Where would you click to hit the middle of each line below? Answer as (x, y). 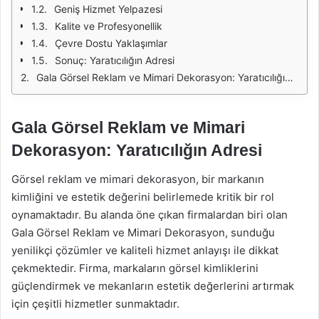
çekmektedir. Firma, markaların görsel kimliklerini (135, 268)
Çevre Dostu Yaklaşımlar (111, 43)
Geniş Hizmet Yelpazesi (108, 9)
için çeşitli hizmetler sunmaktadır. (95, 303)
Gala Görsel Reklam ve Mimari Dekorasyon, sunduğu (143, 232)
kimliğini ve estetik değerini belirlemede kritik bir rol (143, 197)
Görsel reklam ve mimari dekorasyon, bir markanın (138, 179)
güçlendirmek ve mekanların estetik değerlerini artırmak (153, 286)
